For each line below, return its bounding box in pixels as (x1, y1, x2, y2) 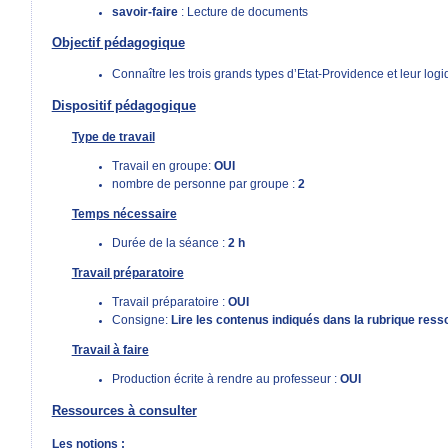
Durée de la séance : (111, 237, 228, 250)
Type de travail (71, 130, 155, 143)
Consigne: (111, 314, 171, 327)
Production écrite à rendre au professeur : (111, 373, 340, 386)
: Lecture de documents (180, 5, 308, 18)
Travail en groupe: (111, 160, 214, 173)
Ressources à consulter (51, 402, 197, 418)
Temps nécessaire (71, 207, 177, 220)
